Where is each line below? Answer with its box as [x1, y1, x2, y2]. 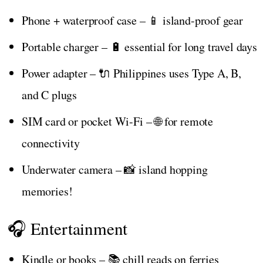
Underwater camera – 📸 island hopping [22, 161, 208, 177]
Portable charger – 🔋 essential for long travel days [22, 38, 257, 55]
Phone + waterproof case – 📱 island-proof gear [22, 12, 243, 28]
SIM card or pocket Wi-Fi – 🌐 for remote [22, 113, 213, 129]
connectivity [22, 134, 80, 151]
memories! [22, 183, 73, 199]
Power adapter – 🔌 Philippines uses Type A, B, [22, 65, 241, 81]
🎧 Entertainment [8, 216, 128, 240]
